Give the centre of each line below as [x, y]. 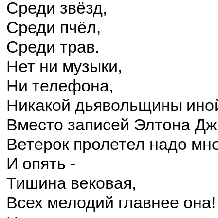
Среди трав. [53, 47]
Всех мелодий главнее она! [111, 203]
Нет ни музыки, [64, 66]
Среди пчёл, [54, 27]
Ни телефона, [60, 86]
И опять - [41, 164]
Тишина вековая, [71, 183]
